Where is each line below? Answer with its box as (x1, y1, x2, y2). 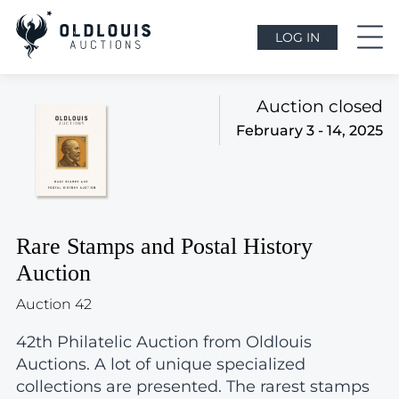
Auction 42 (16, 296, 92, 313)
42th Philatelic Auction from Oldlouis (16, 332, 312, 352)
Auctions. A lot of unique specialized (16, 354, 305, 374)
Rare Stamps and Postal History (16, 233, 313, 259)
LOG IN (275, 28, 320, 45)
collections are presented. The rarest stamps (16, 377, 370, 396)
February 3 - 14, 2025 (236, 122, 383, 139)
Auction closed (256, 96, 383, 117)
